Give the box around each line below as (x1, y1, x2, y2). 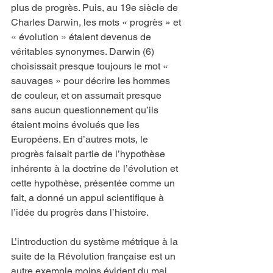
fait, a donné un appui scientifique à (11, 192, 166, 204)
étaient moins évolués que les (11, 119, 142, 131)
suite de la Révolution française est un (11, 250, 178, 263)
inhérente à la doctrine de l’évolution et (11, 163, 180, 175)
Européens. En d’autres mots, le (11, 133, 151, 146)
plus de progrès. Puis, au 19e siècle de (11, 2, 180, 14)
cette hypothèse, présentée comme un (11, 177, 177, 190)
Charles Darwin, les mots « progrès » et (11, 16, 183, 29)
